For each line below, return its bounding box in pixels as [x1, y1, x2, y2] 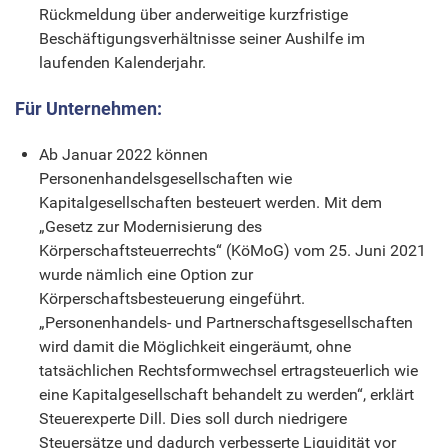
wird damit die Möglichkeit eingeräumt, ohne [39, 336, 351, 356]
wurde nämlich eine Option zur [39, 264, 253, 284]
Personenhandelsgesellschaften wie [39, 168, 292, 188]
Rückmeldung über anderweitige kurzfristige [39, 4, 348, 24]
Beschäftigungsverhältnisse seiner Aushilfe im [39, 28, 365, 48]
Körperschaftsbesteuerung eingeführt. [39, 288, 305, 308]
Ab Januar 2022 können [39, 144, 208, 164]
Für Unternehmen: [15, 97, 162, 119]
